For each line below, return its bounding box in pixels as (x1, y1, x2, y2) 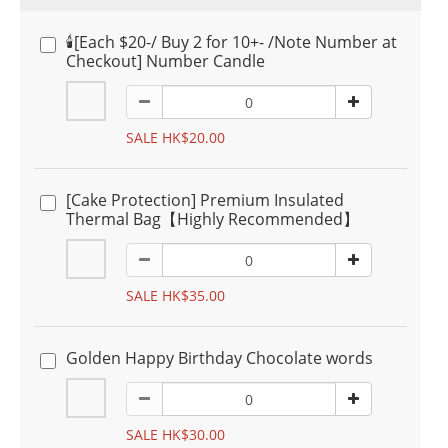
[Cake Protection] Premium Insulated (66, 189, 344, 211)
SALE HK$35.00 (126, 286, 225, 305)
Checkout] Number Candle (66, 50, 265, 72)
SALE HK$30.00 (126, 425, 225, 444)
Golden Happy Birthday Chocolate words (66, 347, 373, 369)
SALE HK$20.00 (126, 128, 225, 147)
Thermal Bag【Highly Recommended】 (66, 208, 359, 230)
